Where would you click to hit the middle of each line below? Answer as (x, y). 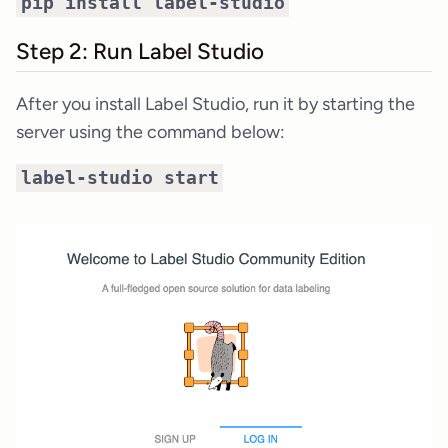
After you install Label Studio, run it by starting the (215, 103)
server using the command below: (150, 131)
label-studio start (119, 177)
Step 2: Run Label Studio (140, 51)
